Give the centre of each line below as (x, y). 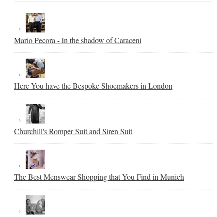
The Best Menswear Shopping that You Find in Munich (99, 176)
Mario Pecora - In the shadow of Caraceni (77, 40)
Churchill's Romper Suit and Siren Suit (73, 131)
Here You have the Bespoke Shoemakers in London (93, 85)
